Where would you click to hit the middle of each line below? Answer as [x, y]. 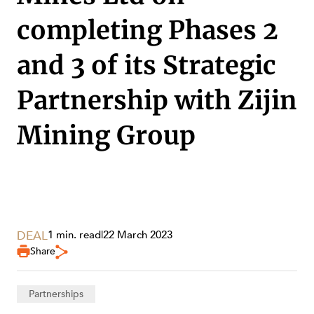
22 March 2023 [138, 234]
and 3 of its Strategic [146, 66]
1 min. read [74, 234]
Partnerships [56, 294]
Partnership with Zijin [157, 101]
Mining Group [106, 136]
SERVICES [40, 263]
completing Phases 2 [148, 30]
